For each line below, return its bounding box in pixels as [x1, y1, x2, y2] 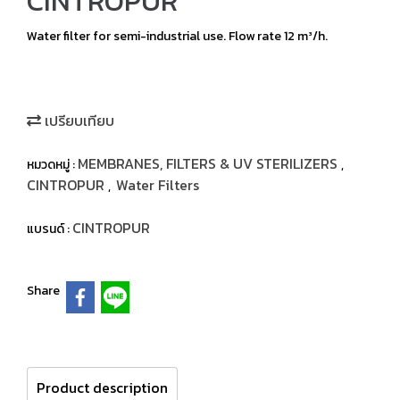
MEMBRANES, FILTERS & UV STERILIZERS [78, 153, 341, 174]
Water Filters [116, 174, 199, 196]
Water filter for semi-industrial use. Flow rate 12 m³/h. [27, 27, 328, 46]
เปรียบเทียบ [41, 110, 114, 131]
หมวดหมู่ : [27, 155, 78, 174]
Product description [37, 376, 168, 398]
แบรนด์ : [27, 220, 72, 238]
